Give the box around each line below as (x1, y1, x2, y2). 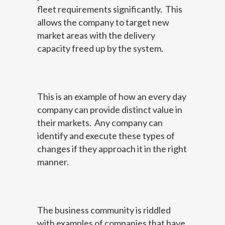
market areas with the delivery (37, 29, 155, 41)
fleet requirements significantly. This (37, 3, 182, 15)
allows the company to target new (37, 16, 169, 28)
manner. (37, 156, 69, 167)
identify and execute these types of (37, 130, 175, 141)
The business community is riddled (37, 204, 171, 215)
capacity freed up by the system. (37, 42, 163, 54)
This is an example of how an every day (37, 90, 186, 102)
